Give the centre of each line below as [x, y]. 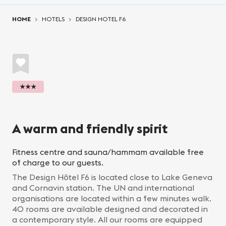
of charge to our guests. [58, 162]
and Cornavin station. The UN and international [103, 188]
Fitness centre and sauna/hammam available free [108, 152]
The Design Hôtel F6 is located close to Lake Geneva [112, 177]
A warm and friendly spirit [90, 128]
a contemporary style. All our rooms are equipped [107, 219]
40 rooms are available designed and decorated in [110, 209]
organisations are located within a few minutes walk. [112, 198]
